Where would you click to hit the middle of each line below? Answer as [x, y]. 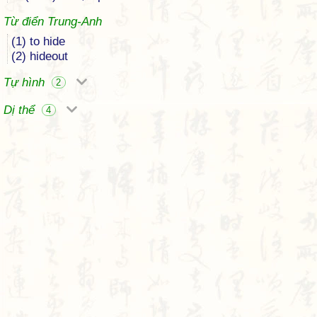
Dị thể [21, 110]
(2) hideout [40, 56]
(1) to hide [38, 41]
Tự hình [26, 82]
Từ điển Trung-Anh [53, 22]
